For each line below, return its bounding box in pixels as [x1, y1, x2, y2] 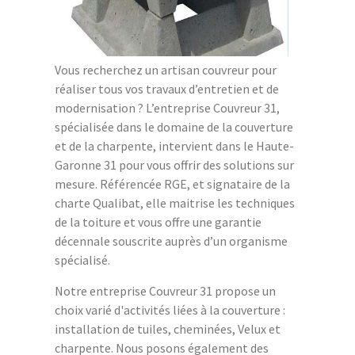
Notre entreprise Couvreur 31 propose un [55, 282, 276, 299]
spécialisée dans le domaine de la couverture [55, 118, 293, 135]
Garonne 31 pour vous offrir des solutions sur [55, 156, 294, 173]
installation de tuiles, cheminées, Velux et [55, 320, 281, 337]
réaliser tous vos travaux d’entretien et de [55, 80, 279, 97]
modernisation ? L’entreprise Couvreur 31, [55, 99, 280, 116]
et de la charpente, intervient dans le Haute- [55, 137, 294, 154]
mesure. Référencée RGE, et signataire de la [55, 175, 290, 192]
